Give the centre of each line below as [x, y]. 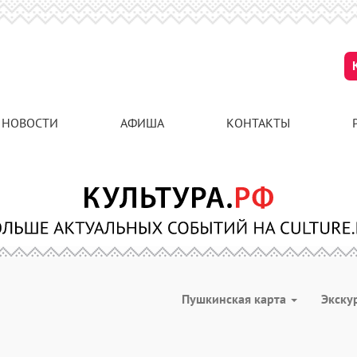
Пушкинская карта [235, 299]
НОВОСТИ [30, 123]
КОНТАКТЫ [258, 123]
